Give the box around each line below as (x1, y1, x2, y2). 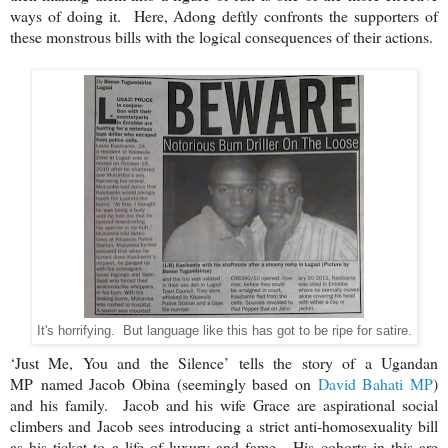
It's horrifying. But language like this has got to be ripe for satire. (36, 323, 412, 338)
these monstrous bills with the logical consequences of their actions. (10, 25, 438, 47)
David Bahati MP (317, 372, 434, 394)
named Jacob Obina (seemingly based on (33, 372, 318, 394)
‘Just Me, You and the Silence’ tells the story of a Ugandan (10, 351, 438, 373)
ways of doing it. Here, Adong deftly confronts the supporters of (10, 4, 438, 26)
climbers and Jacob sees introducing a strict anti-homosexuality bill (10, 414, 438, 436)
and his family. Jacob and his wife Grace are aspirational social (10, 393, 438, 415)
